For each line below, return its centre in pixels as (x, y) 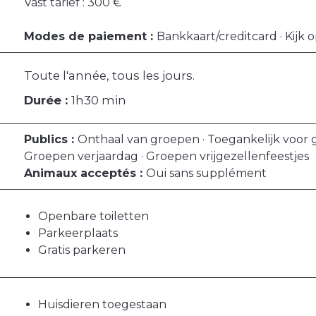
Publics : (51, 140)
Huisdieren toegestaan (102, 305)
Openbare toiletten (93, 217)
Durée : (48, 101)
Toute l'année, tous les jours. (109, 76)
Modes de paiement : (90, 37)
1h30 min (99, 101)
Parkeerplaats (78, 233)
